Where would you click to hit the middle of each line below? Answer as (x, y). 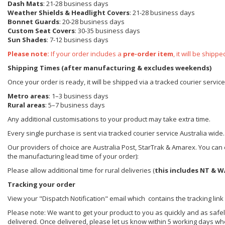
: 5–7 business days (75, 105)
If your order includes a (87, 54)
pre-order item (148, 54)
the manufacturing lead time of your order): (73, 156)
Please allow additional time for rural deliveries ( (81, 171)
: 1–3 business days (79, 96)
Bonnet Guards (33, 22)
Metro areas (28, 96)
